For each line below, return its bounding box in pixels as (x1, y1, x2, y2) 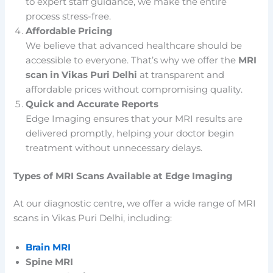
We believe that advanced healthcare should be (26, 40, 243, 51)
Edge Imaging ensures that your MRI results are (26, 113, 243, 124)
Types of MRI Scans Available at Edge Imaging (13, 170, 233, 182)
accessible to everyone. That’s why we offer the (26, 54, 239, 66)
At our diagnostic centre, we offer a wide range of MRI (13, 198, 257, 210)
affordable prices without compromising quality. (26, 83, 243, 95)
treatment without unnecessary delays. (26, 142, 203, 154)
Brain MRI (26, 241, 71, 253)
